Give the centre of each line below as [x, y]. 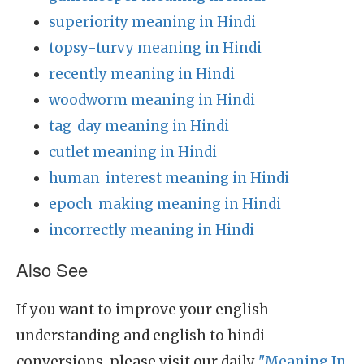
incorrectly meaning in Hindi [152, 230]
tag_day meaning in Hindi [139, 126]
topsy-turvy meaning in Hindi [155, 48]
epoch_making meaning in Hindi [165, 204]
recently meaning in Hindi [142, 74]
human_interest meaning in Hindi [169, 178]
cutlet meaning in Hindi [133, 152]
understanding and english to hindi [141, 336]
